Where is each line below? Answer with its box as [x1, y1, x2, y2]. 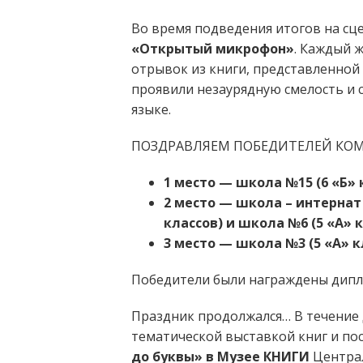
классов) [164, 213, 226, 232]
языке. [131, 100, 171, 118]
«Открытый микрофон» [131, 39, 294, 58]
